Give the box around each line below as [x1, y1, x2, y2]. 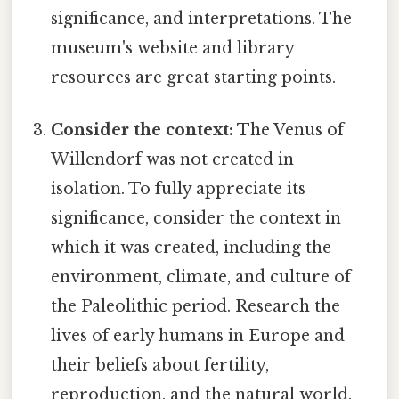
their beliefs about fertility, [51, 355, 270, 376]
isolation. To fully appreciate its [51, 179, 306, 199]
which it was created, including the [51, 238, 332, 258]
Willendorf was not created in [51, 150, 295, 170]
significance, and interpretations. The [51, 9, 353, 29]
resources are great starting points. [51, 68, 337, 88]
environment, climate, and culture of [51, 267, 352, 288]
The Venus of [233, 120, 345, 141]
